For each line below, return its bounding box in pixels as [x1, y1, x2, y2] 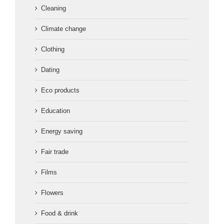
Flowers [41, 189, 63, 197]
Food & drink [41, 209, 78, 217]
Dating [41, 66, 59, 74]
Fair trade [41, 148, 68, 156]
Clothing [41, 45, 64, 53]
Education [41, 107, 70, 115]
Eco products [41, 86, 79, 94]
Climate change [41, 25, 86, 33]
